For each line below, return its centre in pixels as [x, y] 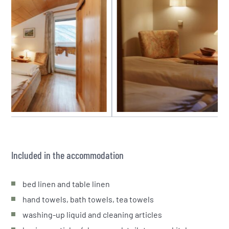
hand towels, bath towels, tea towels [88, 199]
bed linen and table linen [66, 184]
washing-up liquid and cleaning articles [93, 214]
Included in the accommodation [68, 155]
